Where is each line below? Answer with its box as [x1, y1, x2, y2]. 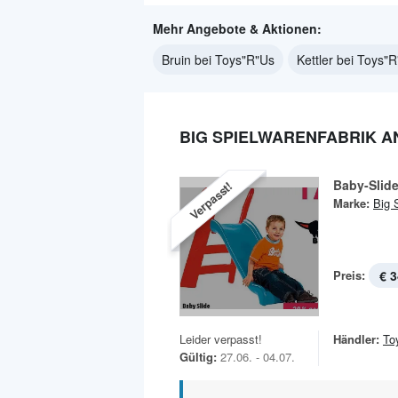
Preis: [333, 267, 365, 283]
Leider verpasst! [179, 330, 262, 347]
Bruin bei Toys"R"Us [162, 51, 275, 68]
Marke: [333, 195, 370, 211]
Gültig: [179, 348, 217, 365]
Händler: [333, 330, 379, 347]
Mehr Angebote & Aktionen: [153, 20, 322, 37]
